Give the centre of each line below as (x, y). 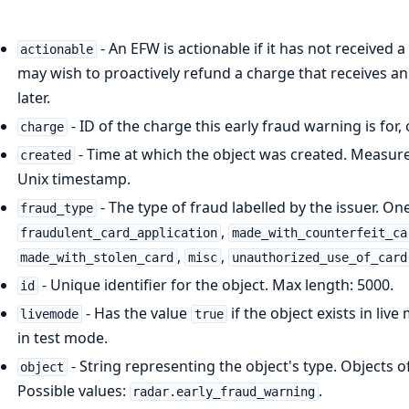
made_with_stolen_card (97, 257)
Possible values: (73, 390)
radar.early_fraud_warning (224, 391)
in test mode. (62, 337)
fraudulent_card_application (119, 232)
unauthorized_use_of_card (319, 257)
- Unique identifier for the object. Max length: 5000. (216, 284)
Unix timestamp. (73, 178)
